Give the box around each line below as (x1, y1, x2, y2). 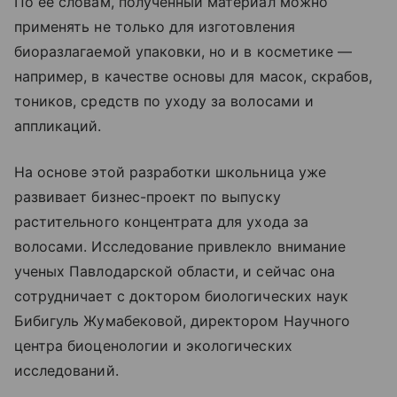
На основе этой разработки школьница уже (14, 163, 326, 182)
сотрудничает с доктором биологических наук (14, 287, 349, 306)
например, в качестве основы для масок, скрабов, (14, 67, 373, 86)
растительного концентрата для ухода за (14, 213, 308, 231)
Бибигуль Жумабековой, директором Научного (14, 312, 350, 331)
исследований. (14, 362, 119, 380)
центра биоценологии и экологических (14, 337, 292, 355)
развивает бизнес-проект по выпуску (14, 188, 281, 206)
